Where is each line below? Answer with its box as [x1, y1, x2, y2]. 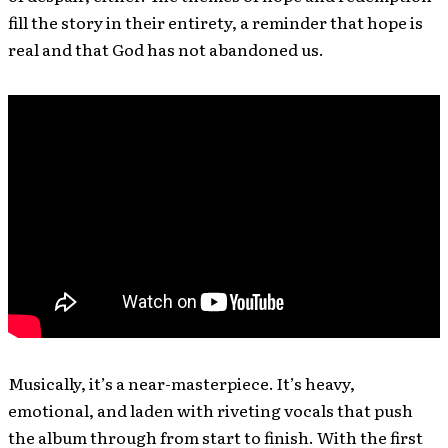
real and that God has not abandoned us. [8, 37, 324, 62]
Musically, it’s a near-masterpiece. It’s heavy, [8, 371, 355, 396]
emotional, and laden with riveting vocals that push [8, 398, 413, 423]
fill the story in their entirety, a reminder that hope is [8, 10, 423, 35]
